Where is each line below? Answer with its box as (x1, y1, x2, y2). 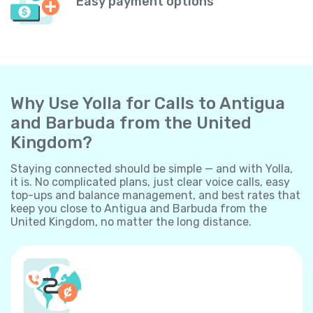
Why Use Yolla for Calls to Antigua (10, 93, 285, 113)
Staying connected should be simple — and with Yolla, (10, 161, 293, 175)
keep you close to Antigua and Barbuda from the (10, 201, 267, 215)
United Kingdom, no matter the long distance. (10, 214, 252, 228)
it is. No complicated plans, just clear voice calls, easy (10, 175, 290, 189)
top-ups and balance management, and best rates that (10, 188, 300, 202)
